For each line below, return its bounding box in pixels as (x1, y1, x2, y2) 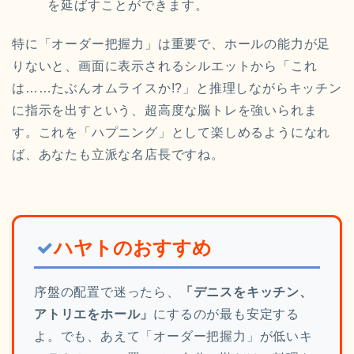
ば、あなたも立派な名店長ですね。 (12, 148, 224, 162)
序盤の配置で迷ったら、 (34, 285, 180, 299)
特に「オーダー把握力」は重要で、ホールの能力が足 (12, 37, 331, 51)
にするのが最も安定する (153, 307, 300, 322)
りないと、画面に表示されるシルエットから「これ (12, 59, 318, 73)
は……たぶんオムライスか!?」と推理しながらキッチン (12, 81, 342, 96)
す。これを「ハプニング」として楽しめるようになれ (12, 126, 331, 140)
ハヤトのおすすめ (54, 237, 212, 259)
